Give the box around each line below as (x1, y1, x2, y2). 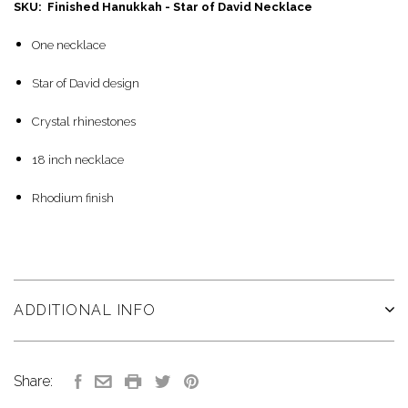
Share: (14, 372, 53, 391)
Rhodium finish (32, 191, 114, 206)
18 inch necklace (32, 153, 124, 168)
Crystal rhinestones (32, 115, 136, 129)
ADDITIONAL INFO (14, 301, 157, 320)
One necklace (32, 38, 106, 53)
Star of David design (32, 76, 139, 91)
